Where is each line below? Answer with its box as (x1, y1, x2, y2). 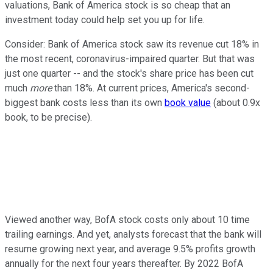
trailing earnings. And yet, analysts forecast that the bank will (5, 228, 261, 240)
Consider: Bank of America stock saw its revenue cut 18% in (5, 38, 259, 50)
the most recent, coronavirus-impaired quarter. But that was (5, 52, 255, 65)
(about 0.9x (211, 96, 260, 108)
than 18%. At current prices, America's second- (52, 82, 250, 94)
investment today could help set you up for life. (5, 13, 205, 26)
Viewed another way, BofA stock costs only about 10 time (5, 213, 250, 225)
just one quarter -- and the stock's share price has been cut (5, 67, 253, 79)
